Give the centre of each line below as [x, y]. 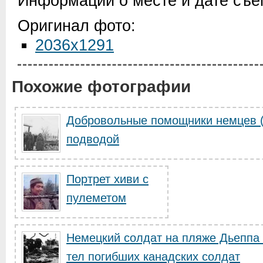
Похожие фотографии [101, 87]
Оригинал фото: [77, 26]
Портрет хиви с [107, 179]
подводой [93, 139]
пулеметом [96, 198]
